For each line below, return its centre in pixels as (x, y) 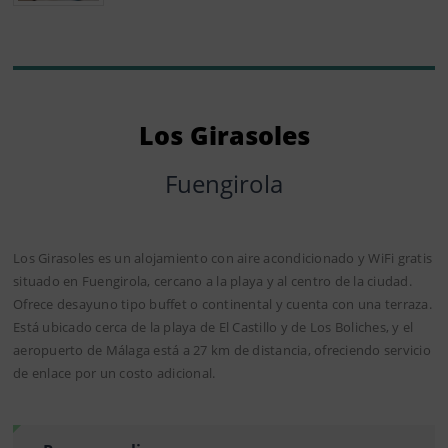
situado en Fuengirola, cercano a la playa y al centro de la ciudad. (212, 281)
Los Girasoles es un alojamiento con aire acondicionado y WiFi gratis (222, 258)
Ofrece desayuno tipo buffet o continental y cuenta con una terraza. (222, 304)
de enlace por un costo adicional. (114, 373)
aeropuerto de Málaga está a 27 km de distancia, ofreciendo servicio (222, 350)
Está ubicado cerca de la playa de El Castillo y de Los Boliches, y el (213, 327)
